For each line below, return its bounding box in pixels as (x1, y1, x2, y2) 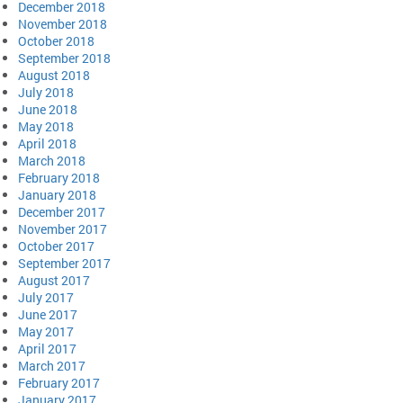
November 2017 (18, 219, 107, 237)
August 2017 (18, 271, 90, 289)
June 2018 (18, 100, 77, 118)
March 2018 (18, 151, 85, 169)
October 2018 (18, 31, 94, 49)
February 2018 (18, 168, 100, 186)
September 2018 (18, 49, 111, 67)
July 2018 (18, 83, 74, 101)
